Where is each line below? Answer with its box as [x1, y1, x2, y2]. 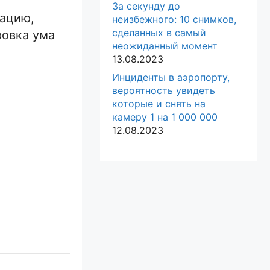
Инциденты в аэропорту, [112, 71, 230, 84]
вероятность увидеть [112, 84, 215, 97]
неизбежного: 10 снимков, [112, 13, 236, 26]
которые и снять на [112, 98, 206, 110]
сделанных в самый [112, 27, 206, 39]
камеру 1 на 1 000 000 [112, 111, 218, 124]
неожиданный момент [112, 40, 218, 52]
